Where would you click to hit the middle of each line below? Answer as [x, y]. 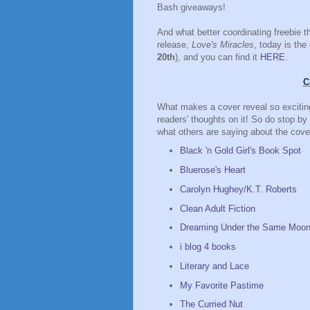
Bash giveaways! [191, 7]
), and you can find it [218, 57]
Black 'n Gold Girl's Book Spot [240, 151]
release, [174, 44]
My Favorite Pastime [221, 285]
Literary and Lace [214, 266]
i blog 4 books [208, 247]
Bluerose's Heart [212, 170]
